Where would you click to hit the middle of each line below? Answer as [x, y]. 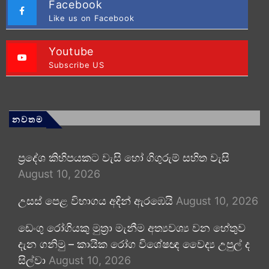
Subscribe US [77, 65]
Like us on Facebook [92, 18]
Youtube [71, 51]
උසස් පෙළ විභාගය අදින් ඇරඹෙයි [95, 201]
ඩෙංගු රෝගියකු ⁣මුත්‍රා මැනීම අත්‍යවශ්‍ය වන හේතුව [132, 228]
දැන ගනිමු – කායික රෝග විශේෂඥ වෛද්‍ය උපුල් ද [134, 244]
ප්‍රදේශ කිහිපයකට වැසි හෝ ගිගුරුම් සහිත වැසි [124, 157]
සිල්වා [32, 260]
